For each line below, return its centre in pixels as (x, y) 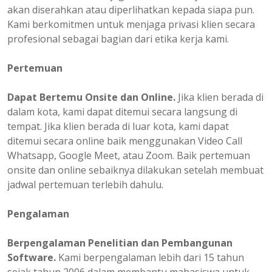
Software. (33, 258)
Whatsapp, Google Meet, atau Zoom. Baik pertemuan (129, 156)
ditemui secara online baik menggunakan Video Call (125, 141)
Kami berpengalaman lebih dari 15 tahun (151, 258)
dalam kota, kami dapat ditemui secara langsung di (122, 112)
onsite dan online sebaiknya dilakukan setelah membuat (135, 170)
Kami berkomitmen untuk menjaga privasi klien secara (131, 25)
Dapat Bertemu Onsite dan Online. (91, 97)
